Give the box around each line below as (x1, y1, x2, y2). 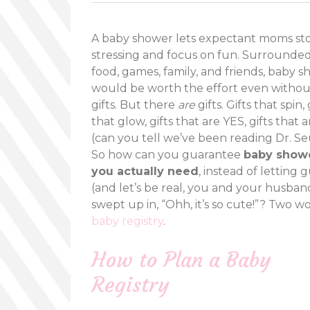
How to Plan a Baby (91, 247, 271, 273)
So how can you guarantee (91, 148, 244, 161)
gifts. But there (91, 98, 178, 111)
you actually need (91, 165, 199, 178)
